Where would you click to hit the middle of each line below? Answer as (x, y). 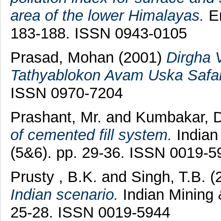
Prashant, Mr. (56, 117)
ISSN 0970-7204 (66, 93)
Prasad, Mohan (62, 58)
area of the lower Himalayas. (107, 16)
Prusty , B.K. (54, 177)
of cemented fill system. (91, 135)
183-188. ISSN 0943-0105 (98, 34)
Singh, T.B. (168, 177)
